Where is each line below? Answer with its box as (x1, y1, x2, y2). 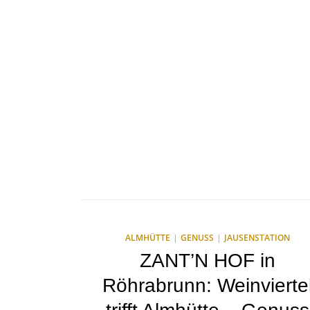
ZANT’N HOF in (139, 250, 275, 271)
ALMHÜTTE (125, 232, 170, 244)
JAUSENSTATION (224, 232, 290, 244)
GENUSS (180, 232, 214, 244)
